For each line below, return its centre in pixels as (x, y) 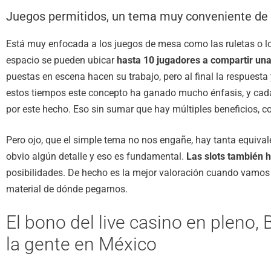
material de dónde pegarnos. (67, 189)
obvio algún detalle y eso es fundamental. (96, 156)
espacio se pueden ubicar (61, 60)
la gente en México (81, 244)
